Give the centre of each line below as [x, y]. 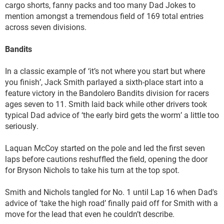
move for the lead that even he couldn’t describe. [90, 214]
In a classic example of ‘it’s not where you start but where [105, 71]
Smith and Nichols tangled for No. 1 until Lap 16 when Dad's [111, 192]
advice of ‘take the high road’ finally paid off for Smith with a [111, 203]
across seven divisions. [46, 27]
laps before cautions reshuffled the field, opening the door [106, 159]
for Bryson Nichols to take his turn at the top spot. [92, 170]
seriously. [23, 126]
